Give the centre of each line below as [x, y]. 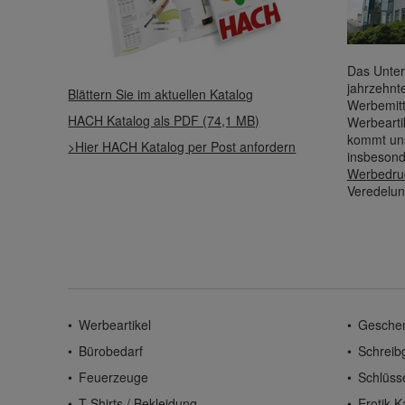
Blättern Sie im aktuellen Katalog [161, 94]
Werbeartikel [115, 325]
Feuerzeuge [114, 377]
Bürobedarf [111, 351]
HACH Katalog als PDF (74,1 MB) [164, 121]
